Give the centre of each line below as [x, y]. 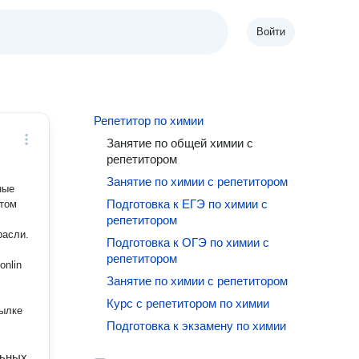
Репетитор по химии [149, 121]
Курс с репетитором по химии [188, 303]
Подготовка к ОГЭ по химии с [188, 242]
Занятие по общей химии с [180, 143]
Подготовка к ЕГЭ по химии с [188, 204]
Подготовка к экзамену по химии [197, 326]
